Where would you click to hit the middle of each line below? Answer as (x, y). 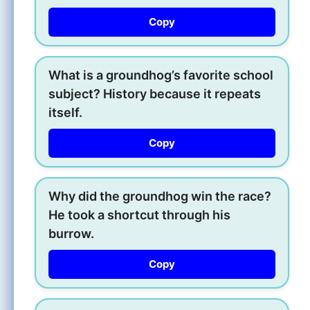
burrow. (71, 233)
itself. (65, 112)
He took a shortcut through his (139, 215)
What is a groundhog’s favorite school (161, 75)
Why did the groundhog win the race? (160, 196)
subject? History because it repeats (155, 93)
